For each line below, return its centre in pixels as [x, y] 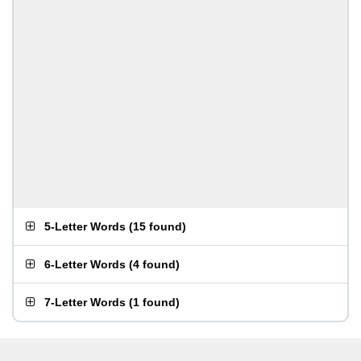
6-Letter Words [85, 264]
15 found [158, 226]
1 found [154, 302]
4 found [154, 264]
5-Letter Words [85, 226]
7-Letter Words [85, 302]
